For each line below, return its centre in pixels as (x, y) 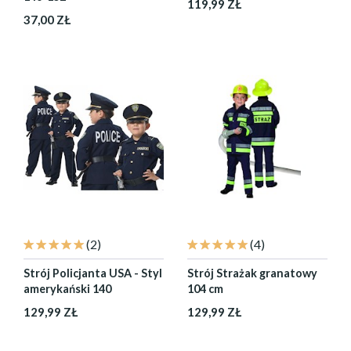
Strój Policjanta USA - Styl (93, 273)
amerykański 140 (67, 289)
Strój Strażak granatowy (252, 273)
